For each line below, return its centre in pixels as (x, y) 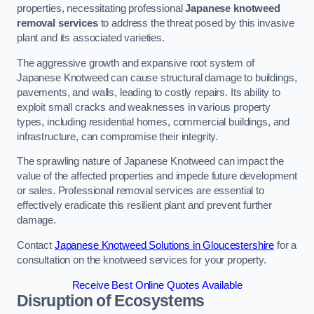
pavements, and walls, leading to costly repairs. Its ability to (149, 92)
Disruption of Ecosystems (111, 300)
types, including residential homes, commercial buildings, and (153, 122)
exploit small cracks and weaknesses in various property (144, 107)
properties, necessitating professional (101, 9)
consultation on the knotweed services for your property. (142, 260)
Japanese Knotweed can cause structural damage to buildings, (157, 77)
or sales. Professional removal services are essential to (141, 191)
